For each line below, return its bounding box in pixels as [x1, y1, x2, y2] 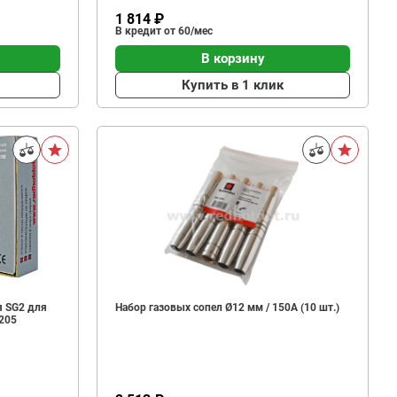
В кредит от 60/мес [115, 25, 214, 37]
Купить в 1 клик [182, 76, 284, 93]
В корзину [200, 50, 265, 66]
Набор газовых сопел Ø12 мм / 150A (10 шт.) [115, 301, 340, 314]
